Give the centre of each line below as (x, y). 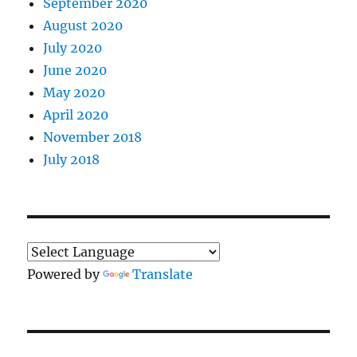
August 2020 (83, 26)
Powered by (65, 275)
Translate (163, 275)
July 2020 (73, 48)
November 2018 (93, 137)
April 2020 (76, 115)
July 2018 (72, 160)
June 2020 (75, 71)
